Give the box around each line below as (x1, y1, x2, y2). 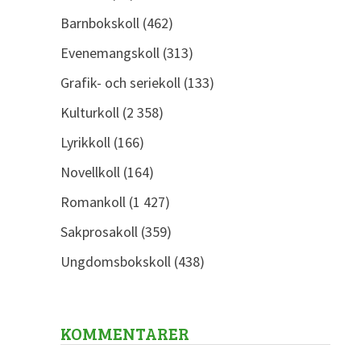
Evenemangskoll (60, 44, 160, 63)
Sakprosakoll (60, 222, 138, 242)
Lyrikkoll (60, 133, 110, 152)
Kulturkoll (60, 103, 119, 122)
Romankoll (60, 193, 126, 212)
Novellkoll (60, 163, 120, 182)
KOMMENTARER (60, 322, 189, 346)
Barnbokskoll (60, 14, 139, 33)
